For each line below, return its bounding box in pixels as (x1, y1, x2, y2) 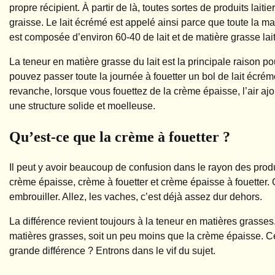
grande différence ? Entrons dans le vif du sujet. (9, 245, 215, 256)
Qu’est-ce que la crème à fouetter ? (9, 128, 230, 145)
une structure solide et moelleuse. (9, 100, 155, 111)
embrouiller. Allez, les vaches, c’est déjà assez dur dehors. (9, 191, 262, 202)
